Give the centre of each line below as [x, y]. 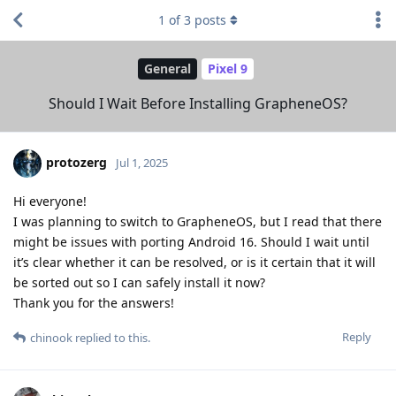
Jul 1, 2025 [142, 162]
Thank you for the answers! [94, 302]
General [168, 69]
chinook [51, 337]
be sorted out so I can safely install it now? [139, 282]
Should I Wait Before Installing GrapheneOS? [198, 103]
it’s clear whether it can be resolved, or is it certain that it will [194, 262]
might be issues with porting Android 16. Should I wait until [191, 241]
